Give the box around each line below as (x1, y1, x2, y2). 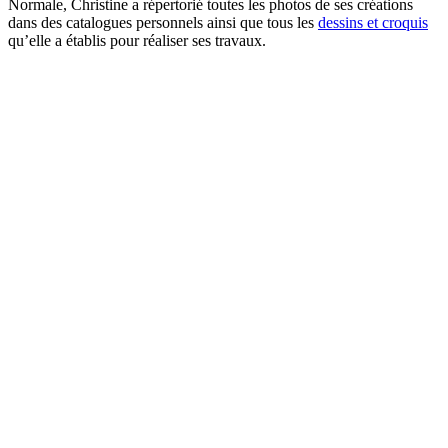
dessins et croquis (318, 13, 428, 31)
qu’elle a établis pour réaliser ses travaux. (8, 31, 266, 49)
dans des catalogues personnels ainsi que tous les (8, 13, 318, 31)
